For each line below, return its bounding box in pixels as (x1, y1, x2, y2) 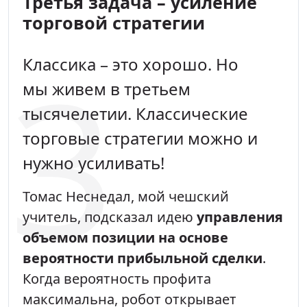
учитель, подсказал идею (23, 207, 197, 226)
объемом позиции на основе (23, 228, 228, 247)
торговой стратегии (23, 10, 205, 34)
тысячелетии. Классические (23, 101, 248, 125)
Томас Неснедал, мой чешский (23, 186, 229, 206)
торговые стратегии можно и (23, 126, 258, 149)
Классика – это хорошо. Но (23, 52, 238, 75)
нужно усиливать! (23, 151, 164, 174)
